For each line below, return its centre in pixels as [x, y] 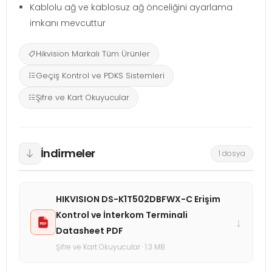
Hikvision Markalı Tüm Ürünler [93, 53]
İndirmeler [68, 154]
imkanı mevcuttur [68, 23]
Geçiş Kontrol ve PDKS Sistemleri [100, 75]
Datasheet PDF [90, 230]
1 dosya [232, 153]
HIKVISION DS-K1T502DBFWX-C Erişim [138, 199]
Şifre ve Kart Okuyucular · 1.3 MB [110, 246]
